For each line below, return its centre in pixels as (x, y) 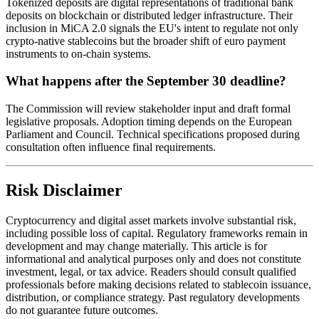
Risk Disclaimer (64, 190)
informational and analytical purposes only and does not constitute (153, 258)
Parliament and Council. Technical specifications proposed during (153, 135)
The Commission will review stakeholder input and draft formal (148, 109)
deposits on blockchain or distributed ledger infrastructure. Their (149, 15)
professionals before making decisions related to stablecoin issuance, (158, 284)
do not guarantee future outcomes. (82, 310)
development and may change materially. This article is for (136, 246)
